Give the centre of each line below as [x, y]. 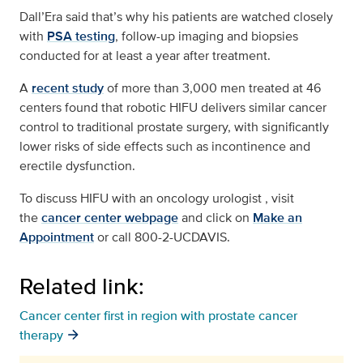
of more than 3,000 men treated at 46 [214, 88]
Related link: [82, 286]
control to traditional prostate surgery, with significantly [174, 127]
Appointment [57, 237]
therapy [41, 335]
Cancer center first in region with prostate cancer [158, 316]
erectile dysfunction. [77, 166]
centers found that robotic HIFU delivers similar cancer [173, 108]
